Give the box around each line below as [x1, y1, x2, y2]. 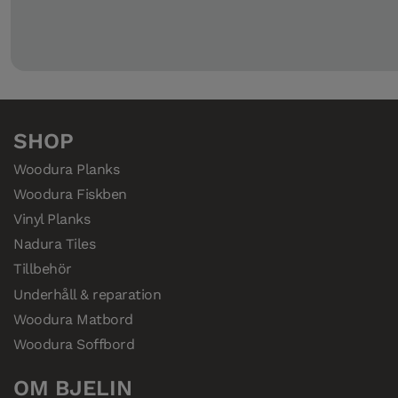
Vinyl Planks [13, 211, 91, 228]
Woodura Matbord [13, 310, 133, 328]
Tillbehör [13, 260, 72, 278]
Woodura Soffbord [13, 335, 135, 353]
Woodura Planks [13, 160, 120, 178]
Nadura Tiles [13, 235, 96, 253]
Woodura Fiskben [13, 185, 127, 203]
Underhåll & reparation [13, 285, 162, 303]
